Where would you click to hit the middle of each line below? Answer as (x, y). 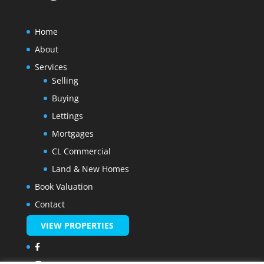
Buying (65, 98)
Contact (49, 204)
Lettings (67, 116)
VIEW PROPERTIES (77, 226)
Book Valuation (64, 187)
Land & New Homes (90, 169)
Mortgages (72, 134)
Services (51, 67)
